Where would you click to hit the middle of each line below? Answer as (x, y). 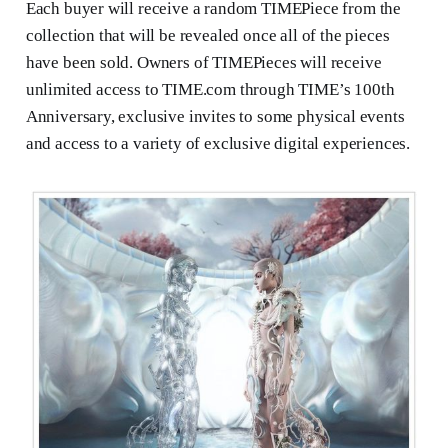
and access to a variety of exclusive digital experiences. (218, 143)
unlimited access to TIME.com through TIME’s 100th (210, 89)
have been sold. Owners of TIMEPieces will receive (203, 62)
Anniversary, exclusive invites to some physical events (215, 116)
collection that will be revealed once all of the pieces (207, 35)
